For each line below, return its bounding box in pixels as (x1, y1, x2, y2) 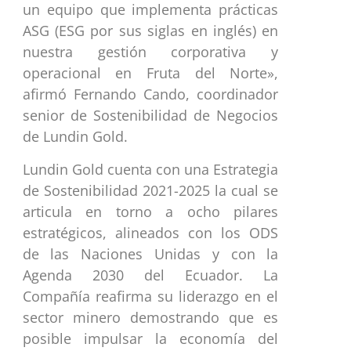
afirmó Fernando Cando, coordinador (22, 85, 279, 104)
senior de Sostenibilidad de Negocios (22, 106, 279, 125)
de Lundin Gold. (22, 127, 128, 147)
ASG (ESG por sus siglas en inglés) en (22, 21, 279, 41)
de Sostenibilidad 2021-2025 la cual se (22, 180, 279, 200)
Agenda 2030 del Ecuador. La (22, 265, 279, 284)
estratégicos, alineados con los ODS (22, 223, 279, 242)
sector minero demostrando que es (22, 307, 279, 327)
